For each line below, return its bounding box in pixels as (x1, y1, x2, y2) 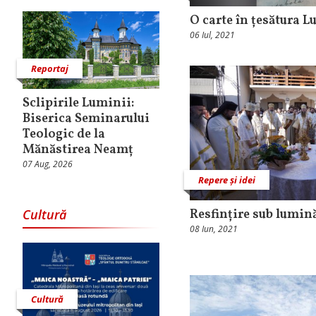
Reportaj (31, 61, 68, 75)
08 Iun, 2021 (190, 223, 238, 236)
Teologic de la (23, 125, 105, 143)
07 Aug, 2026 (23, 157, 73, 170)
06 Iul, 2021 (190, 29, 235, 41)
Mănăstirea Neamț (23, 140, 133, 159)
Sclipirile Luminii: (23, 94, 134, 112)
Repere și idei (198, 174, 255, 187)
